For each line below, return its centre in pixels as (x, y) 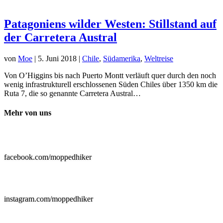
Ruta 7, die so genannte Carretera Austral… (72, 93)
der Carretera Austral (60, 37)
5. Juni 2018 (57, 58)
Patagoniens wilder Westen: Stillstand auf (110, 24)
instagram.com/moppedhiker (49, 199)
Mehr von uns (28, 113)
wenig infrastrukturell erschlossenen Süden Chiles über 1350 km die (111, 84)
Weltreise (159, 58)
